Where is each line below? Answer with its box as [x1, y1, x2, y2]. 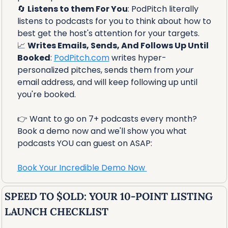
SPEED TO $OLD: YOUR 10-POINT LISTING [4, 189, 213, 203]
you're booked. [17, 88, 76, 100]
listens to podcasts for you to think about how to [17, 15, 211, 27]
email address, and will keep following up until [17, 76, 197, 88]
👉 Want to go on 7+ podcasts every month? [17, 112, 197, 125]
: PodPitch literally [127, 3, 198, 15]
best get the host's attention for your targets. [17, 27, 199, 39]
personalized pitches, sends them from [17, 64, 176, 76]
